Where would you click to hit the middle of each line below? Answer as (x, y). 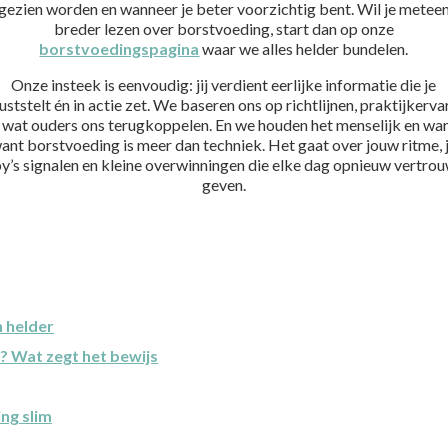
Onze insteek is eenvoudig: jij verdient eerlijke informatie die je (224, 84)
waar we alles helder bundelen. (304, 48)
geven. (223, 184)
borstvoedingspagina (119, 48)
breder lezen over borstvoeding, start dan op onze (223, 28)
